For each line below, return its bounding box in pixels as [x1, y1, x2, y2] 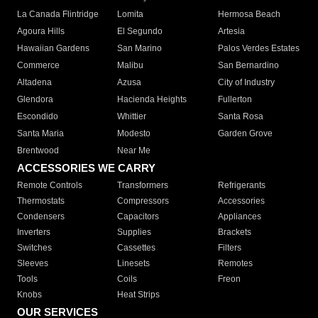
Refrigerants [217, 180, 265, 191]
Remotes [217, 258, 253, 269]
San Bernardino [217, 60, 279, 71]
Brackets [217, 227, 251, 238]
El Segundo [117, 26, 163, 37]
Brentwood [17, 146, 59, 156]
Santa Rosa [217, 111, 263, 122]
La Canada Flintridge [17, 9, 99, 20]
